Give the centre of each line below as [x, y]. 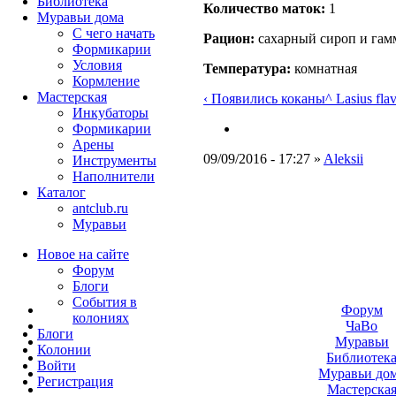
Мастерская [72, 97]
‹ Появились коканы [264, 98]
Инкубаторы [110, 113]
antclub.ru [100, 208]
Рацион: [229, 38]
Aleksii [343, 158]
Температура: [247, 68]
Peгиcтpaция [75, 381]
